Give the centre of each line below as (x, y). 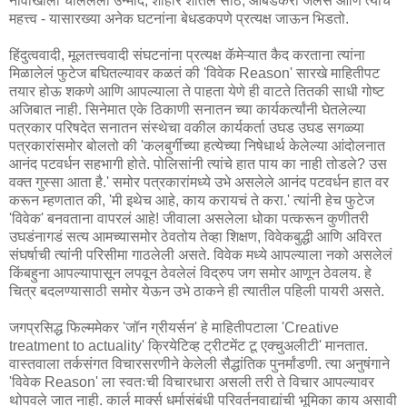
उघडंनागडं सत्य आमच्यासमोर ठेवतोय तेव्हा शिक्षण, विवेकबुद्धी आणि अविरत (195, 236)
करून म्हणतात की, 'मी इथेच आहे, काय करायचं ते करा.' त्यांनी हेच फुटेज (192, 200)
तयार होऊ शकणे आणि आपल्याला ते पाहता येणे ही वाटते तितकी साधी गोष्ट (197, 91)
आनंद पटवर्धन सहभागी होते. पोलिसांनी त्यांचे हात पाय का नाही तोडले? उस (198, 164)
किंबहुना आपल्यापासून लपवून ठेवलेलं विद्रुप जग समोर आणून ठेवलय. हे (190, 273)
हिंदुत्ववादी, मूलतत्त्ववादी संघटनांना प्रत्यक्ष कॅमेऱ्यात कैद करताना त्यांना (187, 55)
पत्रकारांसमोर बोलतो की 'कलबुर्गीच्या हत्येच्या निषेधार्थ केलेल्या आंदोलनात (197, 145)
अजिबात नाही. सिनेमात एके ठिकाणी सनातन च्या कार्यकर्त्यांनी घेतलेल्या (188, 109)
